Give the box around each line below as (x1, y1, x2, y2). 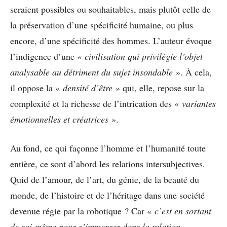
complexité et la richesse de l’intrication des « (10, 97, 182, 110)
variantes (182, 97, 216, 110)
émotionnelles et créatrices (10, 113, 108, 126)
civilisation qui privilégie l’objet (85, 50, 203, 63)
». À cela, (173, 66, 212, 79)
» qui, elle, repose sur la (112, 82, 204, 94)
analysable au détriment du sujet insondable (10, 66, 173, 79)
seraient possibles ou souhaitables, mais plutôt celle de (10, 3, 211, 16)
